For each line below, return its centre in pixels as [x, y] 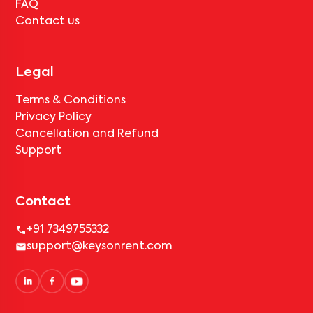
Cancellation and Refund [87, 134]
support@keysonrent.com [100, 246]
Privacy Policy [54, 117]
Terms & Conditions [71, 100]
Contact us [48, 21]
